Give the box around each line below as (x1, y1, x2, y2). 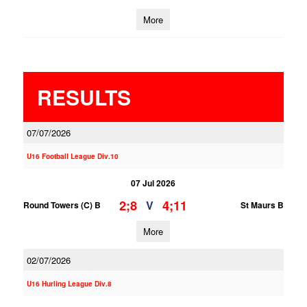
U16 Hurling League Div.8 (26, 279, 112, 288)
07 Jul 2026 (131, 177, 176, 189)
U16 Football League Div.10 (26, 151, 119, 161)
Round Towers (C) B (23, 199, 101, 211)
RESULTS (36, 82, 131, 112)
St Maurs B (240, 199, 284, 211)
